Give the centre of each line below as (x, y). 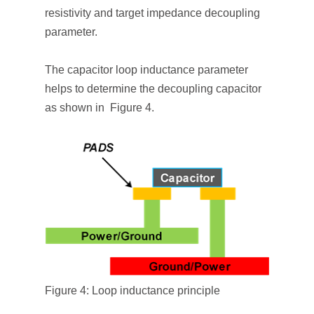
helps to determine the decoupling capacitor (153, 89)
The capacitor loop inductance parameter (146, 70)
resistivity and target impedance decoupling (152, 13)
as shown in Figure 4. (100, 108)
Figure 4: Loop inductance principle (132, 291)
